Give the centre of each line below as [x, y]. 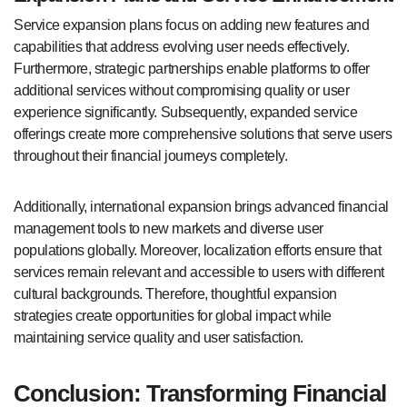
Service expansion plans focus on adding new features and [192, 25]
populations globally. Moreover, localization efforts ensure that [198, 251]
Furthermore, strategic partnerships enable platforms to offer [192, 69]
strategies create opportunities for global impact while [173, 316]
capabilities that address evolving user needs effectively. [182, 47]
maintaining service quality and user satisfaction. [159, 338]
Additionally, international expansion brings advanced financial [201, 207]
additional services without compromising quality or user [182, 91]
